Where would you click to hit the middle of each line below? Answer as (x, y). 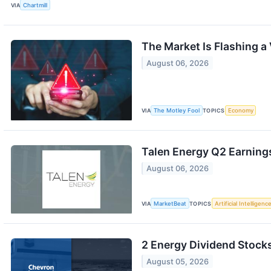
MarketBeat (170, 203)
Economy (240, 111)
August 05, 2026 (178, 261)
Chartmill (35, 5)
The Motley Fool (177, 111)
